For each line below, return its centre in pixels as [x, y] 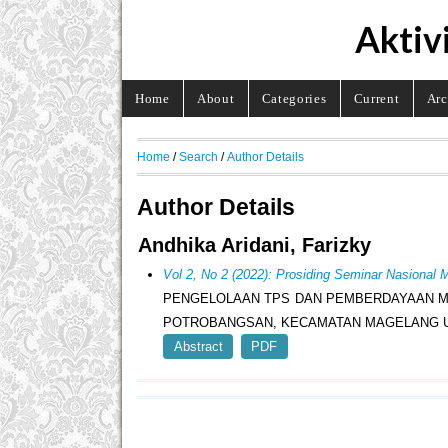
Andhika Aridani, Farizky [254, 245]
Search [198, 156]
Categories [294, 98]
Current [376, 98]
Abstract [198, 347]
